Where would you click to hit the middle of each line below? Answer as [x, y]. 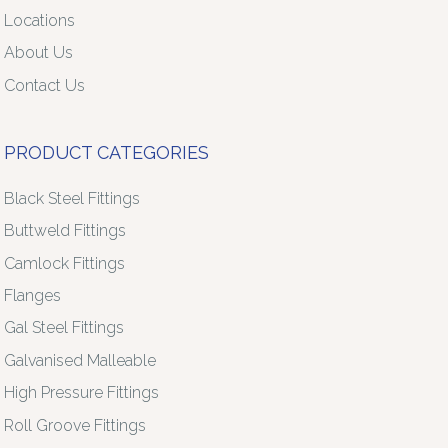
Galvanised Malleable [80, 360]
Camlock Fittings [65, 263]
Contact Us [45, 85]
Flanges [33, 295]
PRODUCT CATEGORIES [107, 152]
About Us [39, 53]
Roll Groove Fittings [75, 425]
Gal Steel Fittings [64, 328]
